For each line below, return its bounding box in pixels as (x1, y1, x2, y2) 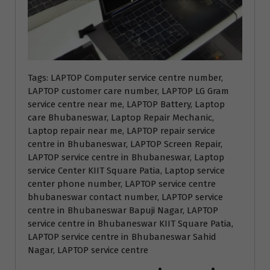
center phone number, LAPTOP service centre (28, 178, 216, 189)
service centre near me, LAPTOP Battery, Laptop (28, 98, 225, 110)
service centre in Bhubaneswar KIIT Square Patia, (28, 218, 233, 229)
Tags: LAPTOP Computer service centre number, (28, 72, 223, 83)
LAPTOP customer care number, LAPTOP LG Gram (28, 85, 229, 96)
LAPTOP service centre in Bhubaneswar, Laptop (28, 151, 224, 163)
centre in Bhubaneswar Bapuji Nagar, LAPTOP (28, 204, 218, 216)
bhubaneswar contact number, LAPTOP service (28, 191, 223, 202)
